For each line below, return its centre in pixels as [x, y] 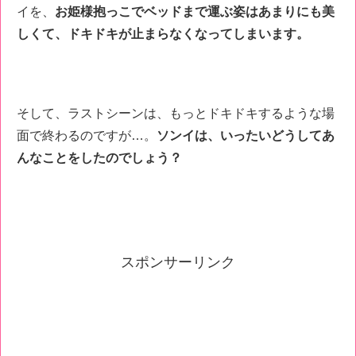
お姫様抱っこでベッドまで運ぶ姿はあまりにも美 [195, 11]
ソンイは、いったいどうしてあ [246, 136]
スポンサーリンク [178, 263]
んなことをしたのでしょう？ [99, 158]
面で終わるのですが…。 [87, 136]
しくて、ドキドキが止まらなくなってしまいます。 [163, 33]
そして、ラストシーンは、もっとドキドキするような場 [176, 114]
